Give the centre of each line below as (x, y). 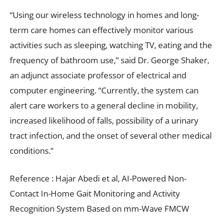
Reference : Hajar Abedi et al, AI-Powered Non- (98, 178)
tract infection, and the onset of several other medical (111, 135)
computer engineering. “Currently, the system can (104, 90)
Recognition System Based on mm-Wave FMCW (100, 208)
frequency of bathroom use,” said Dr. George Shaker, (109, 60)
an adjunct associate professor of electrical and (98, 75)
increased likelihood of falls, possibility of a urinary (104, 120)
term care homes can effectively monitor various (101, 30)
